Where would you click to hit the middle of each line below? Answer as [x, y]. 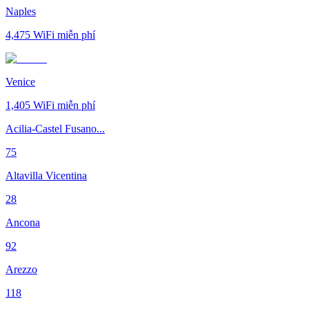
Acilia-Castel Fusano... [55, 128]
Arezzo [21, 269]
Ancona [23, 222]
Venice [20, 81]
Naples [21, 11]
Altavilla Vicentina [46, 175]
